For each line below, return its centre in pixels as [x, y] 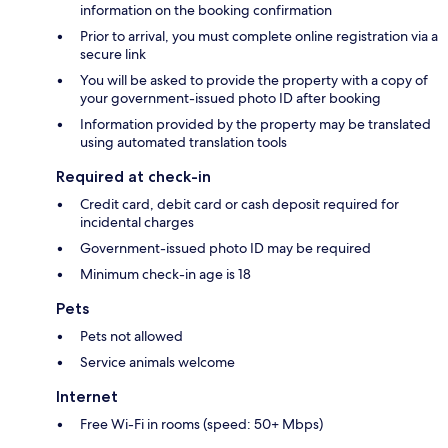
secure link [113, 54]
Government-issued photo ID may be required [225, 248]
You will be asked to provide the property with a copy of [254, 80]
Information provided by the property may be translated [255, 124]
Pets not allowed [131, 336]
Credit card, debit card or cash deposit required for [239, 204]
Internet [87, 397]
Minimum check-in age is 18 [165, 274]
